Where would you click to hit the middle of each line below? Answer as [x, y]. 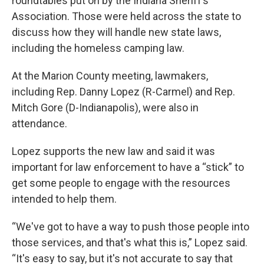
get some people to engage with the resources [121, 183]
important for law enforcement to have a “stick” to [128, 167]
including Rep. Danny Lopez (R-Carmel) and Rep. [123, 92]
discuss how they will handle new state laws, [116, 32]
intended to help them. [64, 199]
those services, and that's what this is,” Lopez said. [130, 243]
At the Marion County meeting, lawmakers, [110, 76]
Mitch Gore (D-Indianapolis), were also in [105, 108]
